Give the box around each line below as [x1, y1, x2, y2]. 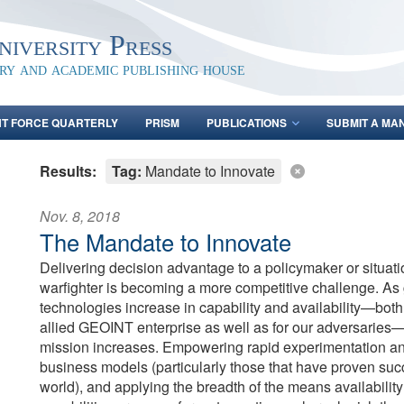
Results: [40, 161, 96, 181]
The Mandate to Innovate [40, 225, 291, 259]
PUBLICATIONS [207, 115, 287, 131]
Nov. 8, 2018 [40, 206, 120, 226]
